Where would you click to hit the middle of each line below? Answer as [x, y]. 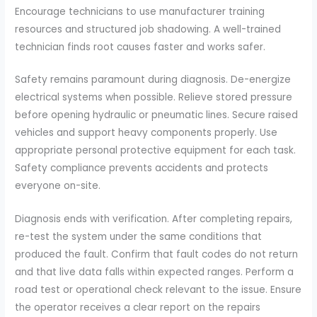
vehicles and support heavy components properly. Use [146, 133]
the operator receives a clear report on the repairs [138, 308]
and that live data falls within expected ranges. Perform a [155, 272]
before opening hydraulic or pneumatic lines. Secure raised [157, 115]
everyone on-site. [58, 186]
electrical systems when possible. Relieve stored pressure [154, 98]
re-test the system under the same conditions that [139, 237]
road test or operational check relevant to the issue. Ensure [158, 290]
